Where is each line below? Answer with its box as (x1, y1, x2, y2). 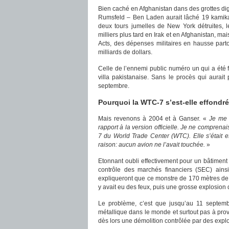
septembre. (98, 82, 129, 89)
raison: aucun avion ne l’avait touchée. (98, 141, 205, 148)
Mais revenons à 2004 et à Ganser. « (98, 115, 209, 122)
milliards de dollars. (98, 49, 152, 56)
